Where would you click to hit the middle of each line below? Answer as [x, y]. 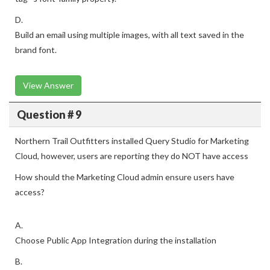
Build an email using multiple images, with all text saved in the [130, 35]
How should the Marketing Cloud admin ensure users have [125, 177]
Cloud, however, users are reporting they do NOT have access [132, 156]
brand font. [36, 50]
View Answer [48, 85]
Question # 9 [49, 114]
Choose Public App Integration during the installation [116, 240]
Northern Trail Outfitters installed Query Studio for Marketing [132, 141]
